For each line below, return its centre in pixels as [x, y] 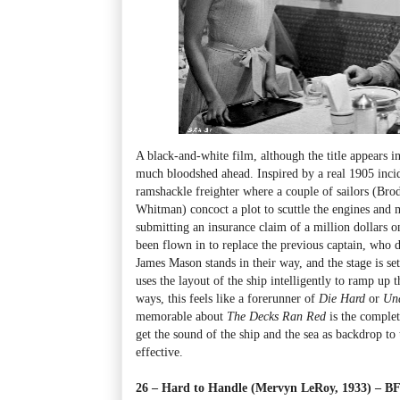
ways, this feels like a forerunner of [227, 298]
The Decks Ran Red [276, 316]
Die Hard [342, 298]
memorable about [181, 316]
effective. [159, 351]
